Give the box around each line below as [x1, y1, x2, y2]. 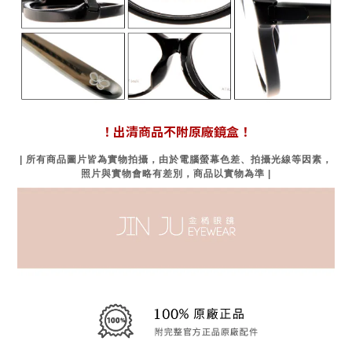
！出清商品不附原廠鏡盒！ [101, 122, 251, 141]
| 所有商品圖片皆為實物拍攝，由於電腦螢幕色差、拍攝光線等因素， [20, 154, 332, 166]
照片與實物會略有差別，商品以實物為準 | [81, 168, 271, 180]
